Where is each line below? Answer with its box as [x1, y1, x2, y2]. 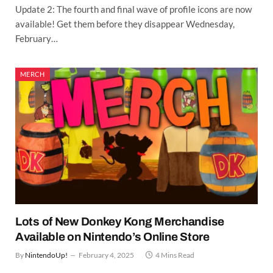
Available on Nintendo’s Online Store [15, 230, 210, 244]
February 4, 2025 [79, 250, 134, 260]
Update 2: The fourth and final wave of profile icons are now [15, 4, 252, 15]
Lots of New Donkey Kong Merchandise [15, 215, 225, 229]
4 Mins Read [155, 250, 194, 260]
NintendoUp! [25, 250, 68, 260]
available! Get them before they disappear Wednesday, [15, 18, 235, 30]
